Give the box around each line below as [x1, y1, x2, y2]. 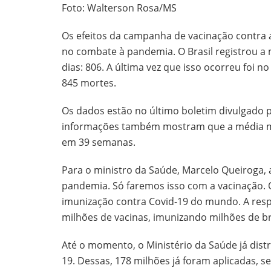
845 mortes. [62, 76, 116, 90]
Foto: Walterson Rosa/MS [62, 1, 177, 15]
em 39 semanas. [62, 135, 135, 149]
